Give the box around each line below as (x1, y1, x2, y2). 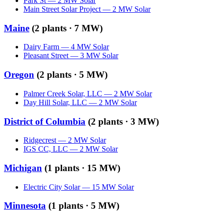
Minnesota (4, 200, 46, 211)
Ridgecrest (23, 136, 56, 145)
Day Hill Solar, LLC (23, 98, 87, 107)
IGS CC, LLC (23, 145, 68, 153)
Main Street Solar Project (23, 4, 101, 13)
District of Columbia (4, 116, 86, 127)
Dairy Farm (23, 43, 59, 51)
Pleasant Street (23, 51, 68, 60)
